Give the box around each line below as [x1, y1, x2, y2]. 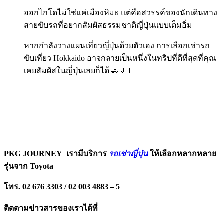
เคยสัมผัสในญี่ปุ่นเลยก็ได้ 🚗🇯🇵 [24, 66, 135, 75]
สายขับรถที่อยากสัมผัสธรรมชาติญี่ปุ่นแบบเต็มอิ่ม [24, 21, 192, 30]
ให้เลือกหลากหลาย [150, 149, 216, 158]
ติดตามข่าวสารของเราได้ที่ [4, 204, 98, 213]
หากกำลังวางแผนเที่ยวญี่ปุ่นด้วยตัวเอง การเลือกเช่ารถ [24, 41, 210, 50]
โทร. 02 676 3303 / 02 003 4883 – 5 [4, 182, 120, 191]
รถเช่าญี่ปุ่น [107, 149, 148, 158]
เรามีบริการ [66, 149, 107, 158]
